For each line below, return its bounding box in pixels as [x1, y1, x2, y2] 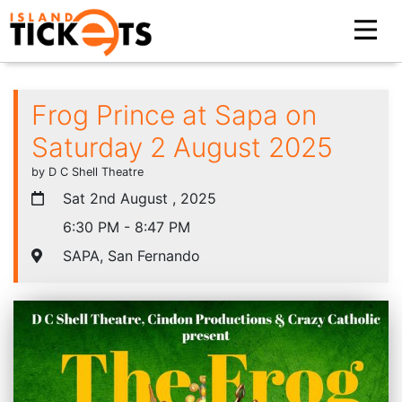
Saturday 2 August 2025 [31, 130, 333, 163]
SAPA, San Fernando [58, 246, 200, 265]
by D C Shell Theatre [31, 164, 144, 179]
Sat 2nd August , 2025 [58, 188, 216, 207]
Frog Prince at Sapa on [31, 98, 317, 131]
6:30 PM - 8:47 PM [58, 217, 190, 236]
